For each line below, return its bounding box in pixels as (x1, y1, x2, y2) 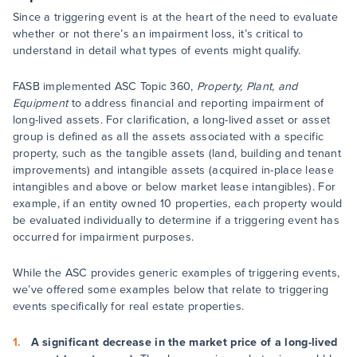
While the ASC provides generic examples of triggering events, (12, 265, 340, 282)
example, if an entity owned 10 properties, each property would (12, 195, 343, 213)
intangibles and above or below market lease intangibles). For (12, 178, 336, 196)
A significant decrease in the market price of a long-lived (30, 334, 338, 351)
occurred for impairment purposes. (12, 229, 198, 246)
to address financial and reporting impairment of (68, 95, 324, 112)
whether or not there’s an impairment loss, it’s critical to (12, 25, 304, 43)
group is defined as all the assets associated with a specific (12, 128, 324, 146)
